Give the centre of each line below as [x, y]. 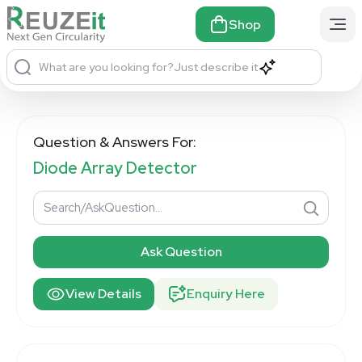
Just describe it [216, 67]
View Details [103, 293]
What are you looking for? [106, 67]
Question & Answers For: [115, 141]
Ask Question [181, 251]
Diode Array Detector [115, 168]
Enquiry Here [226, 293]
